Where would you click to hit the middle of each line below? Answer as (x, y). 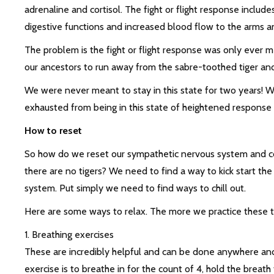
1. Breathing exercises (69, 235)
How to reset (53, 131)
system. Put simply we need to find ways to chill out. (135, 188)
